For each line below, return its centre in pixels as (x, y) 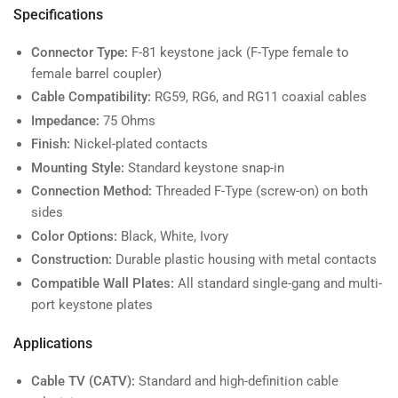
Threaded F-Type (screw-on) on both (260, 191)
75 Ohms (127, 120)
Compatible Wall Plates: (103, 283)
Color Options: (74, 236)
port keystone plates (92, 304)
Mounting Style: (78, 167)
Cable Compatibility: (91, 97)
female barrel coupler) (96, 73)
